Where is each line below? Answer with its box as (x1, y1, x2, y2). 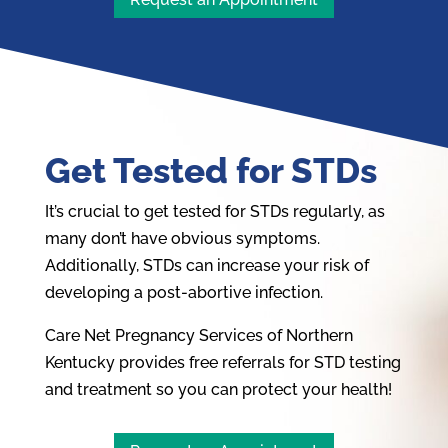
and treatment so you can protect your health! (44, 380, 396, 400)
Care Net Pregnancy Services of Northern (44, 326, 353, 346)
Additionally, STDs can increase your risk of (44, 256, 369, 276)
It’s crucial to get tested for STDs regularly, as (44, 202, 385, 222)
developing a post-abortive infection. (44, 283, 327, 303)
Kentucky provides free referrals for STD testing (44, 353, 401, 373)
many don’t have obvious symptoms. (44, 229, 320, 249)
